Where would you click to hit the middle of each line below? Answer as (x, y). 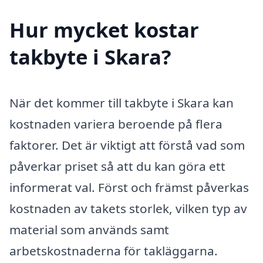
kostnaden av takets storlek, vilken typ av (128, 209)
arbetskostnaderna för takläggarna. (114, 251)
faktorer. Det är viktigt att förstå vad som (127, 145)
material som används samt (89, 230)
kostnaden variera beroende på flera (116, 124)
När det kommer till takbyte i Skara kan (122, 103)
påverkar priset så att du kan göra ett (117, 166)
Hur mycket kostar (104, 30)
